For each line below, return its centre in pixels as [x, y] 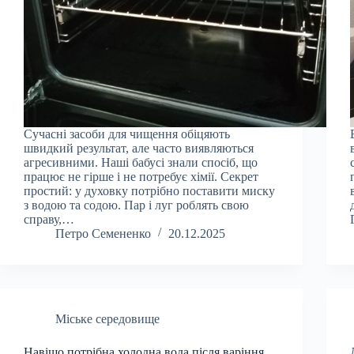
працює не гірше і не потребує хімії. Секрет [141, 176]
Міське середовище [107, 318]
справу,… [49, 219]
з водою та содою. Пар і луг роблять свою [136, 205]
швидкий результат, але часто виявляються [139, 148]
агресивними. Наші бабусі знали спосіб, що [141, 162]
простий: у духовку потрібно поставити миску [149, 190]
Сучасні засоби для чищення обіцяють [127, 134]
